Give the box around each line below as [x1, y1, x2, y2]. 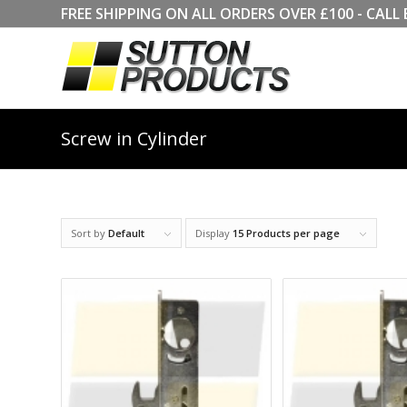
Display [195, 226, 233, 240]
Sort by [71, 226, 108, 240]
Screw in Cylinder [61, 126, 207, 151]
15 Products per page [233, 226, 340, 240]
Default [108, 226, 144, 240]
